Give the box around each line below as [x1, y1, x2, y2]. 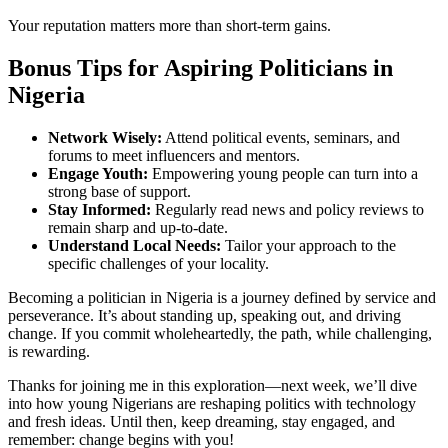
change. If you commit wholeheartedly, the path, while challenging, [8, 324, 432, 342]
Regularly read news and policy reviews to [151, 200, 424, 218]
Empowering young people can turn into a [148, 164, 418, 182]
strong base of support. [48, 182, 191, 200]
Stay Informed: [48, 200, 151, 218]
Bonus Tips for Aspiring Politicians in [8, 55, 393, 82]
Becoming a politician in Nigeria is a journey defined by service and [8, 288, 436, 306]
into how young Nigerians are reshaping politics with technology [8, 394, 416, 412]
